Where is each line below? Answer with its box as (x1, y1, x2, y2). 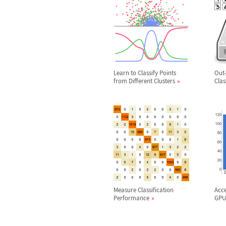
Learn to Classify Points (114, 68, 176, 77)
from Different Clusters (114, 76, 175, 85)
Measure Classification (114, 185, 174, 194)
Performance (114, 193, 149, 202)
